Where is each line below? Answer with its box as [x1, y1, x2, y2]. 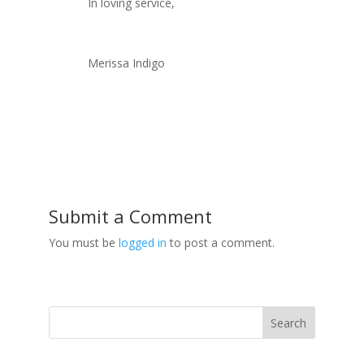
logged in [118, 235, 167, 251]
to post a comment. [166, 235, 275, 251]
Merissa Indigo [87, 55, 165, 71]
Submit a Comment [48, 204, 212, 229]
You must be [48, 235, 119, 251]
